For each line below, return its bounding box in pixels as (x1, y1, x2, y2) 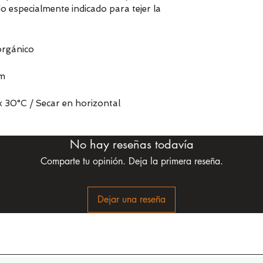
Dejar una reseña (97, 193, 166, 205)
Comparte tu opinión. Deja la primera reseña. (40, 155, 223, 167)
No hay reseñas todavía (69, 137, 194, 152)
